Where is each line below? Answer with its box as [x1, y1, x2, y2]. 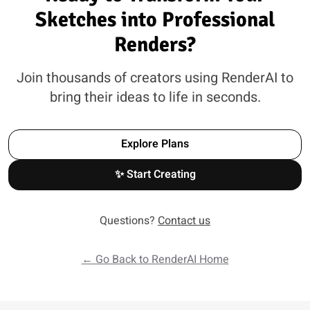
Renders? [114, 31, 196, 57]
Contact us [158, 212, 210, 229]
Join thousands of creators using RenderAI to [17, 67, 293, 88]
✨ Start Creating [114, 165, 196, 183]
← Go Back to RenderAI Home [81, 250, 229, 268]
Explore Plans [121, 135, 189, 152]
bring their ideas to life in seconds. [49, 86, 261, 107]
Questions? [100, 212, 158, 229]
